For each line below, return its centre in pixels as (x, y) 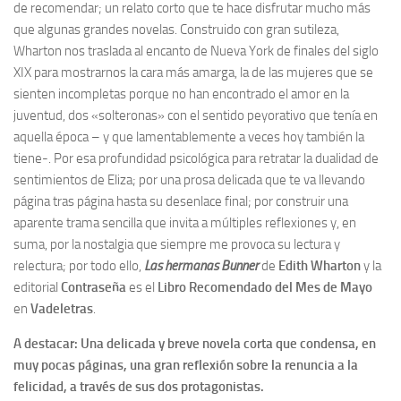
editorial (37, 287)
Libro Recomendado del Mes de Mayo (265, 287)
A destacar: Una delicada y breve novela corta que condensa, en (195, 343)
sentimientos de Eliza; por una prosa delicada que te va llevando (189, 179)
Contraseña (94, 287)
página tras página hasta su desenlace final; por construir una (181, 201)
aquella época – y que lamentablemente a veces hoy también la (189, 137)
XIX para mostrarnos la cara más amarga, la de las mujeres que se (193, 72)
